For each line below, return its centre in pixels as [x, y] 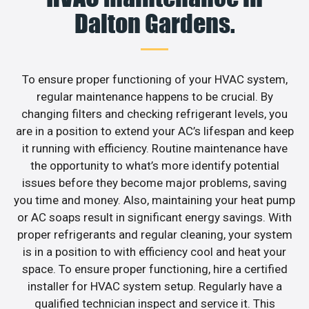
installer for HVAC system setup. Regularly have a [154, 287]
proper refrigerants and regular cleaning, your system [154, 235]
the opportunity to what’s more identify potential [154, 166]
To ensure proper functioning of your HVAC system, [154, 80]
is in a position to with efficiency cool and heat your [154, 252]
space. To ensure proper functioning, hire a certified [154, 269]
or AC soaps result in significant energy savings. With [154, 218]
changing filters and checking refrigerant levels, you [154, 114]
